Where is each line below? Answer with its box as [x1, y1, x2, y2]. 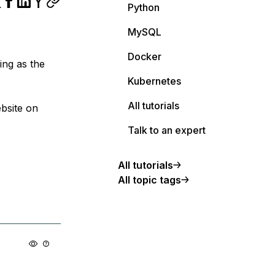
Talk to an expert [128, 124, 206, 136]
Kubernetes [128, 75, 181, 87]
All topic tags [118, 174, 181, 186]
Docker [128, 50, 161, 63]
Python [128, 1, 160, 14]
